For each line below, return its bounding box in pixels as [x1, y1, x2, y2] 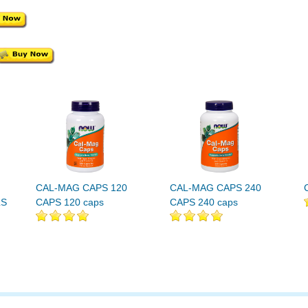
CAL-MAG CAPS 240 [170, 182, 261, 193]
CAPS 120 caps [36, 197, 104, 208]
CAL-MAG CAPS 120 [36, 182, 127, 193]
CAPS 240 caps [170, 197, 238, 208]
